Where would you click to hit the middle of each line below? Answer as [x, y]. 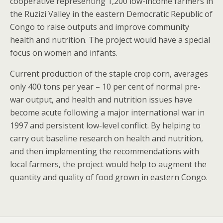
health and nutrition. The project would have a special [110, 40]
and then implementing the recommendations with [105, 152]
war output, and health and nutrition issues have [101, 100]
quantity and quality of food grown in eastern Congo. [109, 177]
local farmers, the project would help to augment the [108, 165]
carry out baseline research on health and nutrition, [107, 139]
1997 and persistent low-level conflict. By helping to [105, 126]
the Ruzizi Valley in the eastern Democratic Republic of [111, 14]
